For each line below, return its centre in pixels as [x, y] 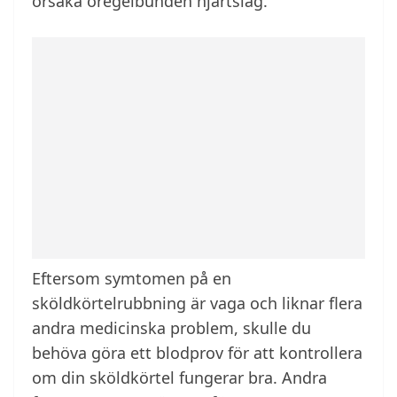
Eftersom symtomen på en [132, 279]
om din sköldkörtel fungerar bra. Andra [179, 378]
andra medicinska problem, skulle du [171, 328]
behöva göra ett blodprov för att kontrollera [197, 353]
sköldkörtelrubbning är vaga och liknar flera [197, 304]
